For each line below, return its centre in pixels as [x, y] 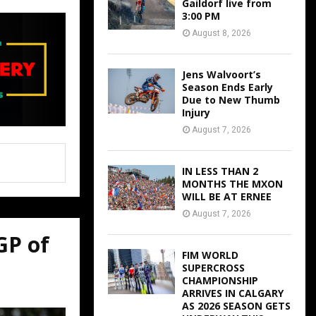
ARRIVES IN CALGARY [233, 293]
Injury [196, 113]
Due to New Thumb [231, 100]
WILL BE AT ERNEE [227, 197]
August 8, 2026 [221, 34]
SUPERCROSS [213, 268]
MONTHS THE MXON [232, 184]
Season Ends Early [227, 87]
